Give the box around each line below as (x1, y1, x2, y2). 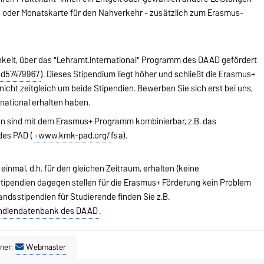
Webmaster (26, 239, 66, 254)
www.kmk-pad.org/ (38, 128, 110, 143)
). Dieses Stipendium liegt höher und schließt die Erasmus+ (40, 67, 255, 81)
